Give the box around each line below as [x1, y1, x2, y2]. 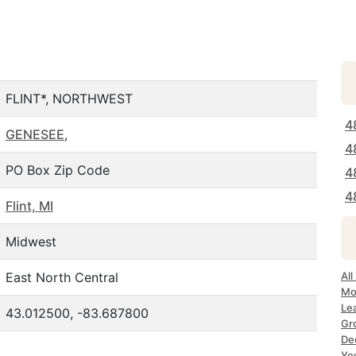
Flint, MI [6, 198, 53, 214]
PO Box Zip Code [6, 162, 110, 178]
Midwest [6, 234, 56, 250]
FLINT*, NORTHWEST [6, 91, 133, 106]
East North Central [6, 269, 118, 285]
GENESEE [6, 126, 64, 142]
